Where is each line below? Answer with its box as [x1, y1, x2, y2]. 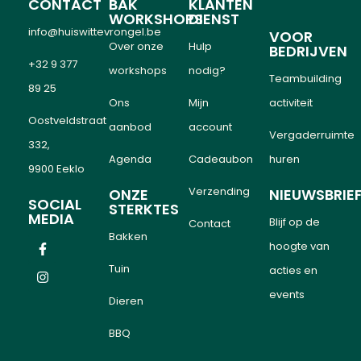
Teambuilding [268, 71, 342, 87]
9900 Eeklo [28, 161, 85, 177]
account [189, 119, 232, 135]
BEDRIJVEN [268, 41, 347, 62]
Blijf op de [268, 214, 320, 230]
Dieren [108, 293, 143, 309]
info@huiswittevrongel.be [28, 24, 161, 40]
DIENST [189, 9, 239, 30]
